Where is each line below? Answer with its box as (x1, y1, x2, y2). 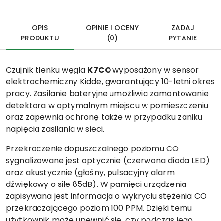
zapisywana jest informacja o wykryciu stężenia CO (6, 190, 207, 202)
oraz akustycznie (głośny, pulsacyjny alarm (6, 167, 175, 178)
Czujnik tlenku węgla (6, 64, 88, 75)
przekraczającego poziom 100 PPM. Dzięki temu (6, 202, 192, 214)
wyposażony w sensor (112, 64, 199, 75)
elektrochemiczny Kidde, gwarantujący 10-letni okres (6, 76, 215, 87)
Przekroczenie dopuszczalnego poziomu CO (6, 143, 179, 154)
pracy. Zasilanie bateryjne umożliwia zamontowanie (6, 88, 209, 99)
